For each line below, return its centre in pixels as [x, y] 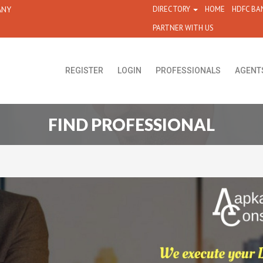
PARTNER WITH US [183, 28]
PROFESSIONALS [188, 70]
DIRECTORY [172, 9]
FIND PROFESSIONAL [131, 124]
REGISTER [84, 70]
